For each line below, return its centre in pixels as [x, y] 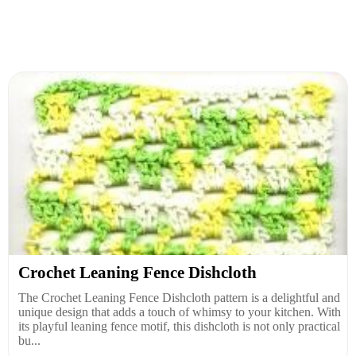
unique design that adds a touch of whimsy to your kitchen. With [180, 311]
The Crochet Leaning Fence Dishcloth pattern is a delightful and [179, 297]
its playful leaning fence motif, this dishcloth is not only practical [179, 326]
